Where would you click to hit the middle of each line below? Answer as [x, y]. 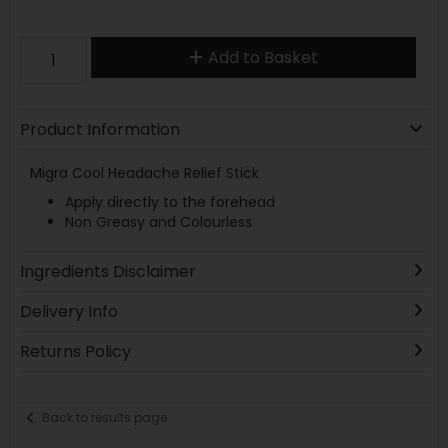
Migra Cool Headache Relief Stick [146, 172]
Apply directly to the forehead [171, 201]
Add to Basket [262, 57]
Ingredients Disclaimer [107, 272]
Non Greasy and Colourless [160, 222]
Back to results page [105, 417]
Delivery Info [68, 312]
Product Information [99, 129]
